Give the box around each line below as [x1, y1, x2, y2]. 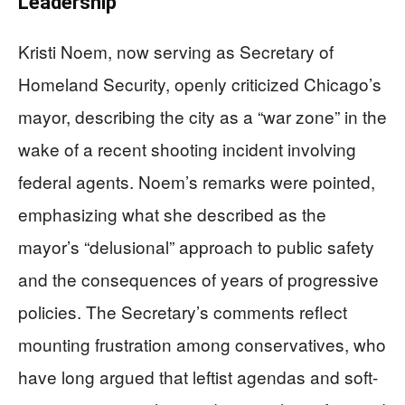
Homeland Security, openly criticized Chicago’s [18, 71, 381, 96]
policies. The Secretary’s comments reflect [18, 298, 347, 324]
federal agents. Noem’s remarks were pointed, [18, 168, 375, 193]
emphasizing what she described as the [18, 201, 326, 226]
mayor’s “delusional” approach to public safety [18, 233, 374, 259]
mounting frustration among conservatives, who [18, 331, 386, 356]
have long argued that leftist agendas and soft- [18, 363, 378, 389]
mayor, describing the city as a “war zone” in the [18, 103, 387, 128]
